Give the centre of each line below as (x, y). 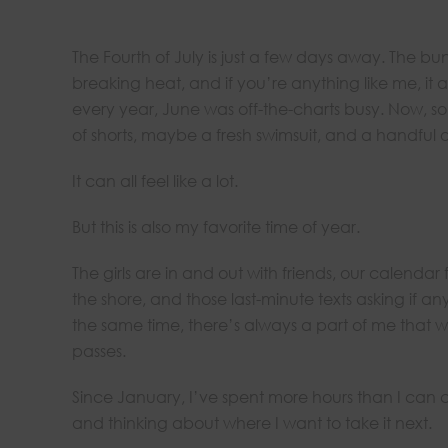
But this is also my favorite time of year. (216, 226)
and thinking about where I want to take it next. (252, 422)
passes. (99, 350)
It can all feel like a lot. (155, 180)
